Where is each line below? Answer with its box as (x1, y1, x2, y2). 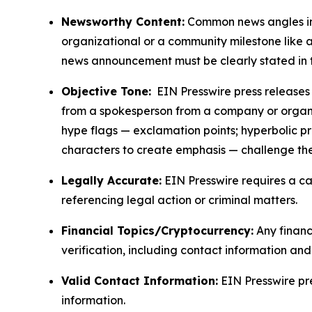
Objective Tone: (61, 84, 151, 99)
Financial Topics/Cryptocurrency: (61, 224, 253, 238)
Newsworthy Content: (61, 15, 185, 29)
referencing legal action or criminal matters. (61, 193, 297, 208)
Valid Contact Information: (61, 274, 218, 288)
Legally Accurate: (61, 173, 162, 188)
